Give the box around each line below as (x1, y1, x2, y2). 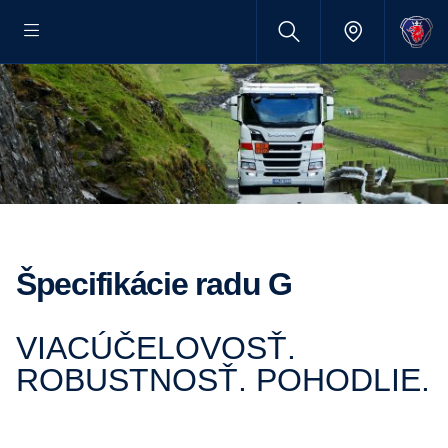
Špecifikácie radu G (35, 266, 292, 302)
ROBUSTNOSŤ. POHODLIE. (16, 362, 430, 398)
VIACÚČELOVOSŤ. (16, 330, 37, 366)
